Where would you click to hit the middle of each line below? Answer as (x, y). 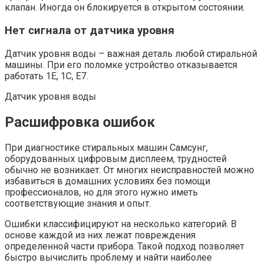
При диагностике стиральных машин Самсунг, (106, 147)
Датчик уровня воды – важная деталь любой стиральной (131, 53)
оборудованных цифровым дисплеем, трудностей (116, 159)
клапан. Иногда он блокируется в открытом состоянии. (125, 8)
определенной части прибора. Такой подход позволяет (124, 246)
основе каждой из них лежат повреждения (100, 235)
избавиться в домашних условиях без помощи (107, 181)
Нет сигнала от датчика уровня (90, 31)
